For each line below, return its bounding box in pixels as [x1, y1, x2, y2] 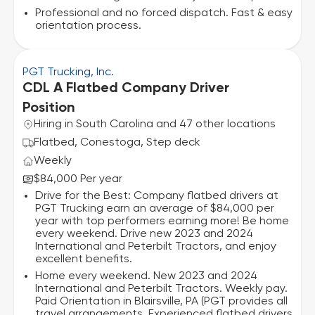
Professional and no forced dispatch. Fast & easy [35, 8, 292, 19]
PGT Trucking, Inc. [22, 67, 114, 78]
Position [22, 101, 75, 115]
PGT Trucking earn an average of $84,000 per [35, 203, 274, 214]
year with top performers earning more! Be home [35, 216, 289, 227]
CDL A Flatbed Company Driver [22, 82, 229, 96]
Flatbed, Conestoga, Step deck [34, 137, 200, 148]
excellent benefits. [35, 254, 132, 265]
